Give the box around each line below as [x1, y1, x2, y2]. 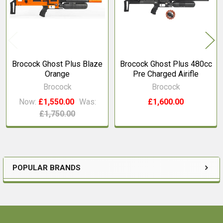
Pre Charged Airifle [133, 69, 199, 79]
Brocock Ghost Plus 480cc [119, 59, 212, 69]
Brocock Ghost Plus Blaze [12, 59, 103, 69]
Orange [45, 69, 70, 79]
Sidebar [12, 169, 64, 187]
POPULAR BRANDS [12, 163, 81, 172]
